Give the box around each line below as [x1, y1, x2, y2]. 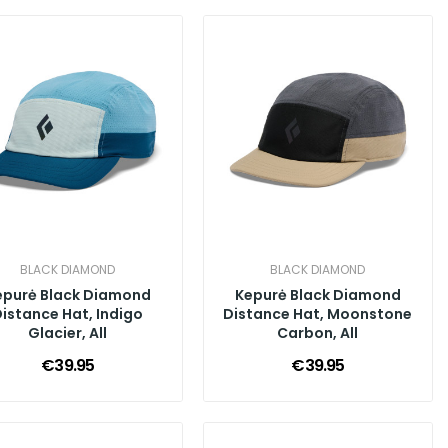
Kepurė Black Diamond [234, 284, 401, 305]
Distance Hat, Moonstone [223, 303, 413, 324]
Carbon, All [277, 322, 359, 343]
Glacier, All [28, 322, 108, 343]
